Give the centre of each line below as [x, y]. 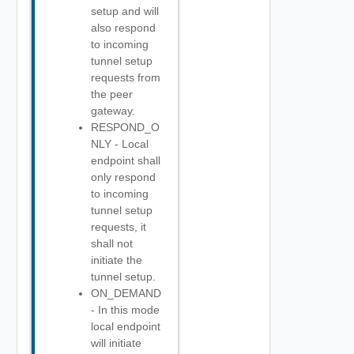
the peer [112, 94]
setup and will [125, 11]
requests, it [119, 227]
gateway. [113, 111]
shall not [112, 243]
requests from [126, 77]
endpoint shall [126, 160]
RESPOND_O [125, 127]
